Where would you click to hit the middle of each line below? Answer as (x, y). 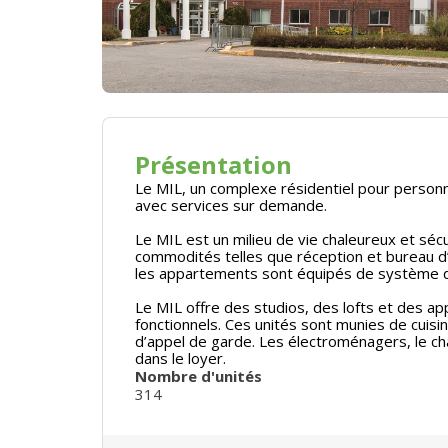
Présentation (213, 164)
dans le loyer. (182, 357)
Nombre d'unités (198, 375)
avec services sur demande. (231, 204)
